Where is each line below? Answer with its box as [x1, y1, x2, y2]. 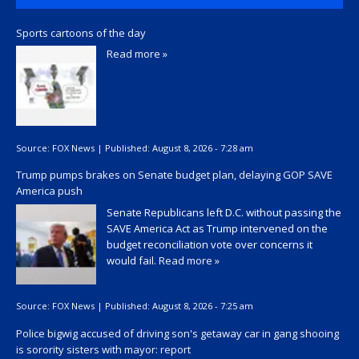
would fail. [107, 252, 159, 268]
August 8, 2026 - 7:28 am [152, 141, 253, 154]
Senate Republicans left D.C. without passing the [107, 204, 341, 220]
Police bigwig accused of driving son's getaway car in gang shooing [16, 325, 339, 341]
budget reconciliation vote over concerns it [107, 236, 313, 252]
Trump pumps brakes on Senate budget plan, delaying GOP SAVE [16, 167, 333, 183]
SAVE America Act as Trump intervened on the [107, 220, 328, 236]
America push [16, 184, 83, 199]
